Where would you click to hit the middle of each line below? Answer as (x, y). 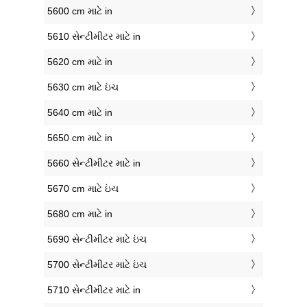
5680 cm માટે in (80, 214)
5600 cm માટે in (80, 11)
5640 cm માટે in (80, 113)
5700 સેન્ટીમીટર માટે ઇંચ (97, 265)
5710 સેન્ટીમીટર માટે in (94, 290)
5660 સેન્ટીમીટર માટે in (94, 163)
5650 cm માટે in (80, 138)
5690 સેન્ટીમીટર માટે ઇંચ (97, 240)
